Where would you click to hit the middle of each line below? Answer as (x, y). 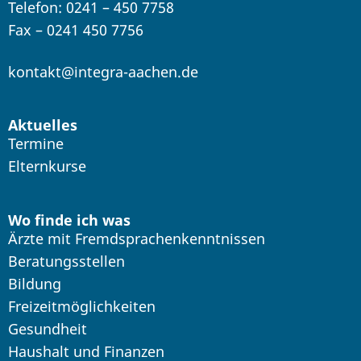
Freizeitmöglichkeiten (82, 306)
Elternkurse (47, 166)
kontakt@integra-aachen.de (103, 71)
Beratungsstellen (66, 261)
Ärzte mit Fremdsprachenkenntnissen (137, 238)
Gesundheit (48, 328)
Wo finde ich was (69, 220)
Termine (36, 144)
